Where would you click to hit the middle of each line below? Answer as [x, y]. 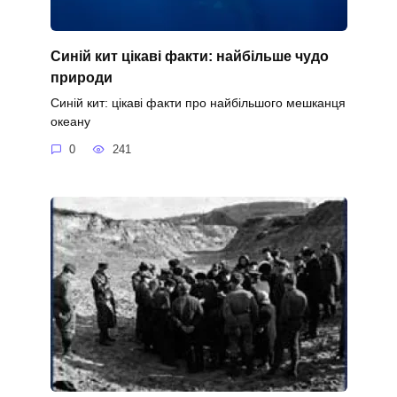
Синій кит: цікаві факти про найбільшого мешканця [198, 102]
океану [70, 121]
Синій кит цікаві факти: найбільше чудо [189, 56]
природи [81, 77]
